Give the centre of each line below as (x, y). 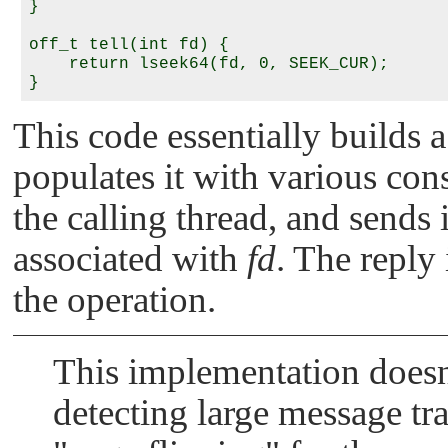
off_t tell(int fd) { (129, 45)
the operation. (114, 299)
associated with (130, 258)
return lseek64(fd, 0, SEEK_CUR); (209, 64)
